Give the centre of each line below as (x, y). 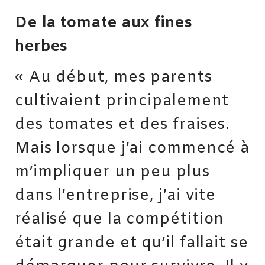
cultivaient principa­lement (122, 101)
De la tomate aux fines (104, 23)
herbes (42, 46)
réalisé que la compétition (120, 220)
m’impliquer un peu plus (112, 172)
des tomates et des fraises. (123, 125)
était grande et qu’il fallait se (132, 243)
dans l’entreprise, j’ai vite (116, 196)
